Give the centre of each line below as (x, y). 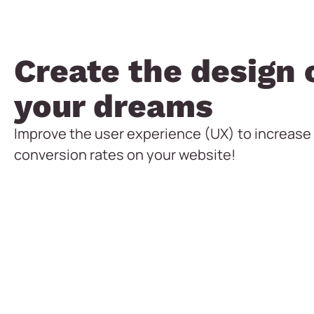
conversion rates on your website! (125, 154)
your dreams (114, 105)
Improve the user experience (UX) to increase (163, 133)
